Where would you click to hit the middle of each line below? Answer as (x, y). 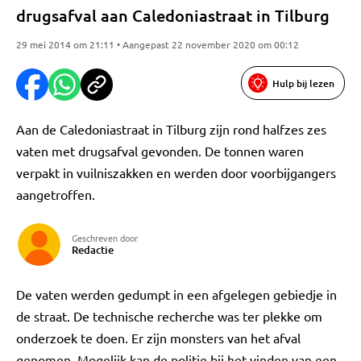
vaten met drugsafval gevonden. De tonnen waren (160, 151)
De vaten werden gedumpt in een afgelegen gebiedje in (176, 294)
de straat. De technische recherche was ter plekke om (169, 316)
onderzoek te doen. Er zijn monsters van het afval (158, 338)
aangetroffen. (56, 194)
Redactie (93, 250)
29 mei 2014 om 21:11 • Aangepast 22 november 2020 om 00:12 (158, 44)
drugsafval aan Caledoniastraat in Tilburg (173, 15)
